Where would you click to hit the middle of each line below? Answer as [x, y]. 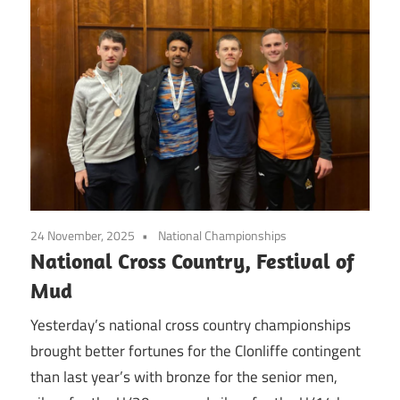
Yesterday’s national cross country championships [191, 325]
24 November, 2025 [83, 235]
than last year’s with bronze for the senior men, [184, 377]
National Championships [222, 235]
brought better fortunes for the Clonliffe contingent [196, 351]
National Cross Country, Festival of [192, 260]
